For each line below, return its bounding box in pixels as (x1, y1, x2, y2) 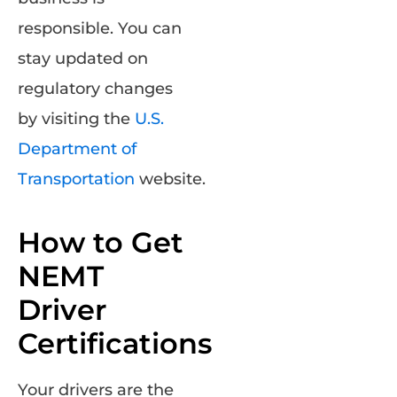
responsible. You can (18, 19, 182, 39)
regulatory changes (18, 79, 173, 99)
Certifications (18, 326, 212, 362)
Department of (18, 139, 136, 160)
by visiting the (18, 109, 135, 129)
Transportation (18, 169, 135, 190)
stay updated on (18, 49, 148, 69)
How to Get (18, 225, 183, 261)
